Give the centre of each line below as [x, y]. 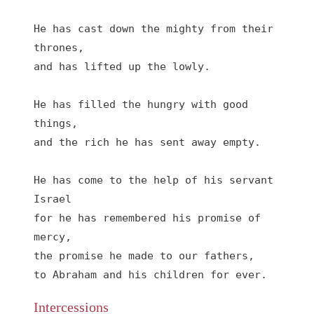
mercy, [53, 237]
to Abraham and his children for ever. [150, 275]
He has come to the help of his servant [153, 180]
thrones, [59, 48]
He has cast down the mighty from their [153, 29]
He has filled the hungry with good [141, 104]
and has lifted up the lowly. [122, 67]
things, [56, 123]
